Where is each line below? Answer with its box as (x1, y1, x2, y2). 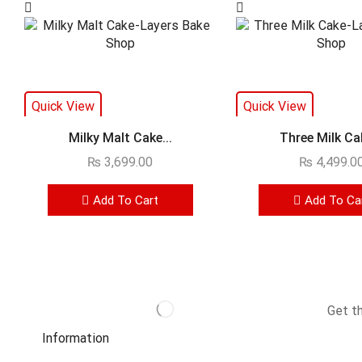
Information (41, 330, 109, 347)
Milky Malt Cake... (68, 130, 172, 146)
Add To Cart (93, 192, 159, 208)
